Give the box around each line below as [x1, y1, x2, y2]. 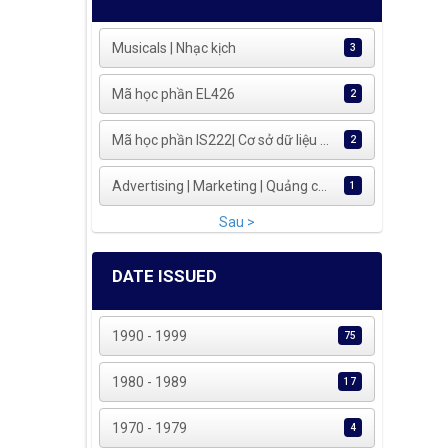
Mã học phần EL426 [112, 86, 236, 103]
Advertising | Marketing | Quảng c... [112, 178, 328, 195]
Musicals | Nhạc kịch [112, 40, 237, 57]
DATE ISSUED [112, 266, 217, 287]
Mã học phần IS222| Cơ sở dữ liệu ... [112, 132, 330, 149]
